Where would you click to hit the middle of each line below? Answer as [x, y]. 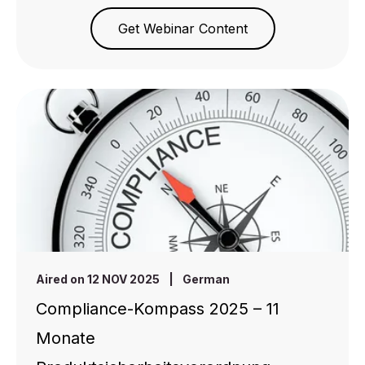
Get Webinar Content [182, 29]
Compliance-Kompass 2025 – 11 [158, 309]
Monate [66, 339]
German [206, 279]
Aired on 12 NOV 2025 [99, 279]
